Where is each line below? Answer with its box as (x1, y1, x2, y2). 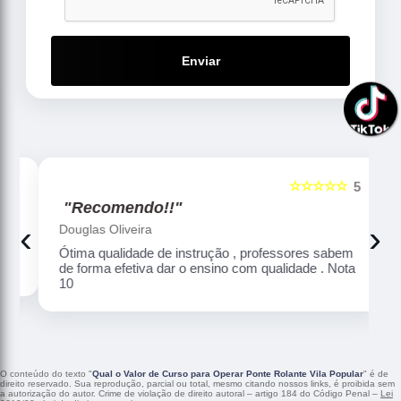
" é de (363, 369, 388, 380)
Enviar (181, 53, 220, 68)
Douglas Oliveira (49, 222, 143, 237)
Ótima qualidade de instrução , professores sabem (49, 245, 345, 261)
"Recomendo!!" (54, 199, 174, 218)
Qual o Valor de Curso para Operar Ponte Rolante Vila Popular (92, 369, 363, 380)
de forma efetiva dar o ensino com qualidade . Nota (49, 260, 346, 277)
